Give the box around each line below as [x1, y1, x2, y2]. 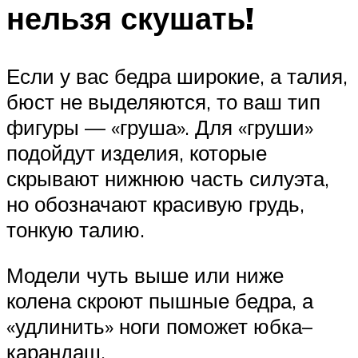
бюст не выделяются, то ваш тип [6, 88, 320, 114]
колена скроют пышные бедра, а [6, 288, 313, 314]
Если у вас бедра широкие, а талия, [6, 62, 348, 89]
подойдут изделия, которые [6, 139, 267, 165]
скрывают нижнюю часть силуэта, [6, 165, 329, 191]
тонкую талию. [6, 216, 145, 242]
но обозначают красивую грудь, [6, 190, 304, 217]
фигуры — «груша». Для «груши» [6, 113, 313, 140]
